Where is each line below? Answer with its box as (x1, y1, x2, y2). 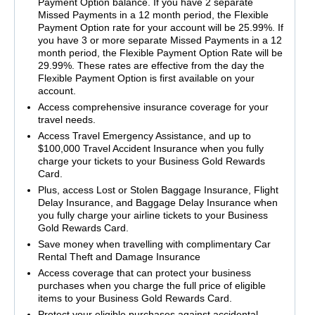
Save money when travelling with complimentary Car (37, 238, 271, 250)
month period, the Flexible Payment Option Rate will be (37, 47, 283, 59)
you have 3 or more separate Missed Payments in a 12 (37, 34, 282, 46)
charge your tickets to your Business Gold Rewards (37, 155, 265, 167)
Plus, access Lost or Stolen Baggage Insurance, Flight (37, 184, 278, 196)
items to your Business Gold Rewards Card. (37, 292, 232, 304)
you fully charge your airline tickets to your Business (37, 210, 268, 221)
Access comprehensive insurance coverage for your (37, 101, 269, 113)
